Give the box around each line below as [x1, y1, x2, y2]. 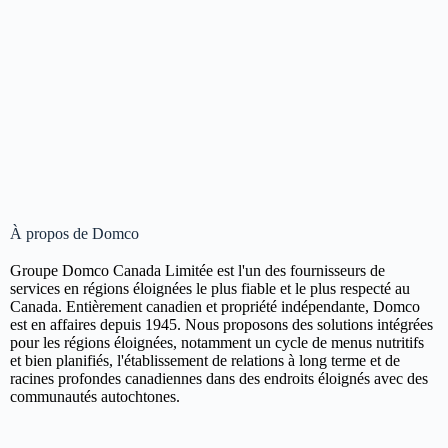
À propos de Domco [10, 225, 139, 242]
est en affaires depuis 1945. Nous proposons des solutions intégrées [10, 316, 433, 333]
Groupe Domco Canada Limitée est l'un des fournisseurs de [10, 262, 385, 279]
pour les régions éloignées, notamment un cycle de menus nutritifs [10, 334, 424, 351]
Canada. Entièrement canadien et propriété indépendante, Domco [10, 298, 420, 315]
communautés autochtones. [10, 388, 180, 405]
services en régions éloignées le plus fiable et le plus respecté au [10, 280, 410, 297]
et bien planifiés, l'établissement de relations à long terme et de [10, 352, 400, 369]
